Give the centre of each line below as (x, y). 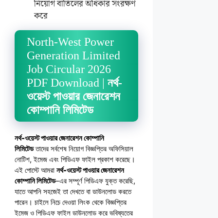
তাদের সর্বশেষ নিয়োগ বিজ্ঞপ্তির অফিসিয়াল (83, 149)
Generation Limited (73, 55)
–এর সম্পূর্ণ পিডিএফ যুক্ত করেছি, (95, 181)
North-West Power (70, 42)
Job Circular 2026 (69, 69)
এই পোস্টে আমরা (36, 170)
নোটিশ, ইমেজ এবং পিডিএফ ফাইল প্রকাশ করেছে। (75, 159)
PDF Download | (67, 83)
